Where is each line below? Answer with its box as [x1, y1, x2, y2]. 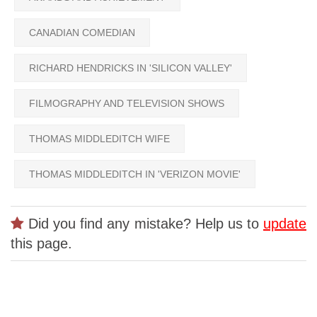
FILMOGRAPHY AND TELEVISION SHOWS [29, 98, 224, 110]
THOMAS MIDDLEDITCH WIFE [29, 133, 170, 145]
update [263, 216, 306, 232]
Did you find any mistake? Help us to [24, 216, 263, 232]
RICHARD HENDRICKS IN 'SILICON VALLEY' [29, 62, 232, 74]
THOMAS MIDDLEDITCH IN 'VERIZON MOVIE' [29, 168, 241, 180]
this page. [11, 236, 72, 252]
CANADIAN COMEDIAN [29, 27, 135, 39]
